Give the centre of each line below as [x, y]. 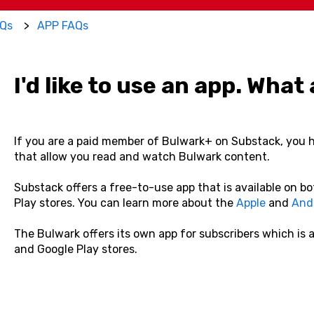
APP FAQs [62, 25]
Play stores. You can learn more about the [125, 203]
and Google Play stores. [75, 250]
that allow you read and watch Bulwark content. [142, 156]
